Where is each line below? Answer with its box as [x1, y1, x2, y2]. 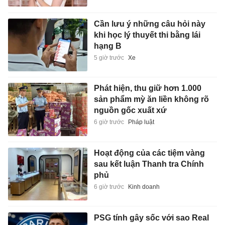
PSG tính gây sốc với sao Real [93, 213, 209, 222]
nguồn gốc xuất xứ [93, 106, 167, 115]
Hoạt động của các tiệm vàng [93, 148, 205, 157]
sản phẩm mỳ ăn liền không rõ [93, 95, 209, 104]
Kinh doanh [128, 183, 160, 190]
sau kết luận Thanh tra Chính [93, 159, 204, 168]
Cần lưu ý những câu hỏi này [93, 19, 205, 28]
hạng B [93, 41, 122, 50]
